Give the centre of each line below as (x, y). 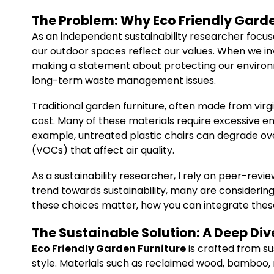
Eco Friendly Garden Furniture (109, 249)
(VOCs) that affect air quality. (103, 150)
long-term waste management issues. (124, 80)
